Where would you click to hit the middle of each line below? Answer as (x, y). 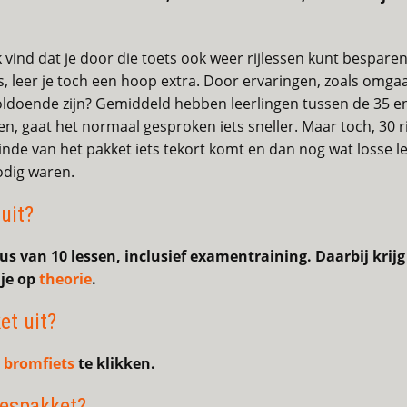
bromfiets (39, 364)
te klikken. (115, 364)
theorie (65, 279)
